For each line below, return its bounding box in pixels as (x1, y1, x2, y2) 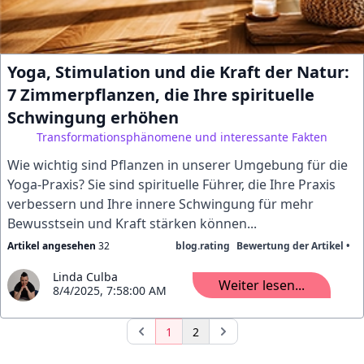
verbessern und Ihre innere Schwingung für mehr (7, 195, 314, 213)
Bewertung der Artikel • (236, 239, 350, 253)
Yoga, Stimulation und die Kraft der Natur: (7, 61, 349, 83)
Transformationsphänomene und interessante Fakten (37, 129, 327, 145)
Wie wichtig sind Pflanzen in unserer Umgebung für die (7, 156, 348, 174)
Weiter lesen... (219, 276, 305, 294)
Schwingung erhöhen (7, 106, 179, 128)
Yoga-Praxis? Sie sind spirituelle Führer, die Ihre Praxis (7, 175, 336, 193)
